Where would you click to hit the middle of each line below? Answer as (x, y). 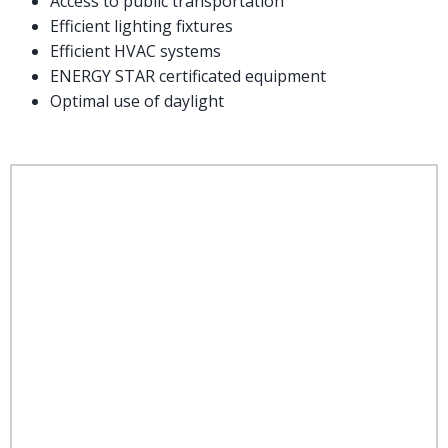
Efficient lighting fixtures (141, 26)
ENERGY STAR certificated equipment (188, 76)
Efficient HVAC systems (135, 51)
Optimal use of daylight (137, 101)
